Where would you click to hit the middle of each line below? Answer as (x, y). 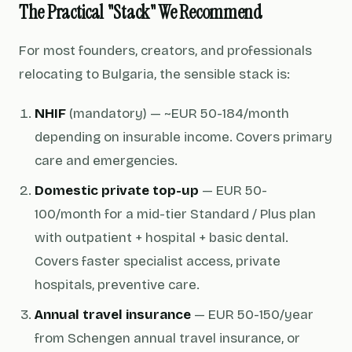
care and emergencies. (106, 161)
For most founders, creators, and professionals (165, 51)
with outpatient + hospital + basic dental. (161, 238)
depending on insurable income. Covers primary (183, 137)
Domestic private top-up (117, 191)
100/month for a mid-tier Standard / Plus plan (175, 214)
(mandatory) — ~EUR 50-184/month (178, 114)
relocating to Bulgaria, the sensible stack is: (154, 74)
